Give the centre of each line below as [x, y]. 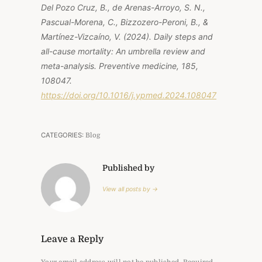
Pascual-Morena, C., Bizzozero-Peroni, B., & [125, 22]
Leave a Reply [72, 239]
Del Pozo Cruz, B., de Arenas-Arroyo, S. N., [123, 7]
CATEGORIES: [63, 135]
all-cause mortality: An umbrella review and [123, 51]
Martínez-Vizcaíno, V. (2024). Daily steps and [127, 36]
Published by [128, 168]
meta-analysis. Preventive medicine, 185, [120, 65]
